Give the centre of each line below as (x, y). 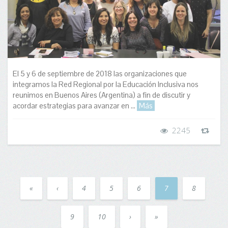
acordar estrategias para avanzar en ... (75, 105)
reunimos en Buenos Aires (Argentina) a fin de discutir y (102, 95)
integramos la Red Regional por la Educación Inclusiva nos (106, 84)
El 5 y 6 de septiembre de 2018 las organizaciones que (100, 73)
